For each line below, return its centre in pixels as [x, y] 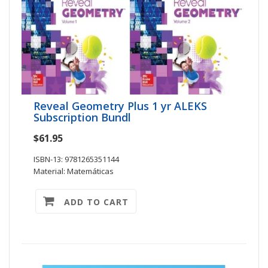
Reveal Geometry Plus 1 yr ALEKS [120, 106]
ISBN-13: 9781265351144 [76, 159]
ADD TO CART [92, 202]
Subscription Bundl [82, 117]
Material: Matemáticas [74, 171]
